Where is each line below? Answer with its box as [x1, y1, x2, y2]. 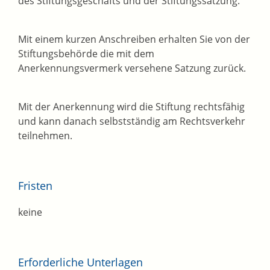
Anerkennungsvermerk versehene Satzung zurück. [18, 61, 246, 75]
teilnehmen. [18, 129, 72, 143]
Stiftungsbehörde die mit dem [18, 47, 154, 61]
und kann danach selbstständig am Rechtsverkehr [18, 115, 245, 128]
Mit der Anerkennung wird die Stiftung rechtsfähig [18, 100, 245, 114]
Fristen [18, 178, 52, 193]
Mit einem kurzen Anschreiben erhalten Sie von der [18, 33, 250, 46]
